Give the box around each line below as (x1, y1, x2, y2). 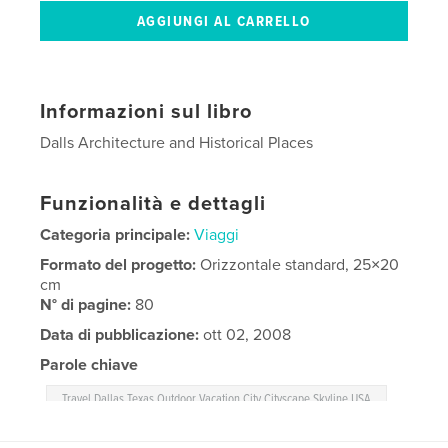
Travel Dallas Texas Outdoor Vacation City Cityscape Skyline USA (62, 391, 372, 409)
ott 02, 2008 (199, 325, 292, 346)
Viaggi (194, 225, 240, 246)
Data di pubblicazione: (40, 325, 200, 346)
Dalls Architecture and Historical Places (40, 133, 314, 154)
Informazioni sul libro (40, 100, 253, 125)
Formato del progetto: (40, 255, 201, 276)
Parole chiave (40, 355, 139, 376)
